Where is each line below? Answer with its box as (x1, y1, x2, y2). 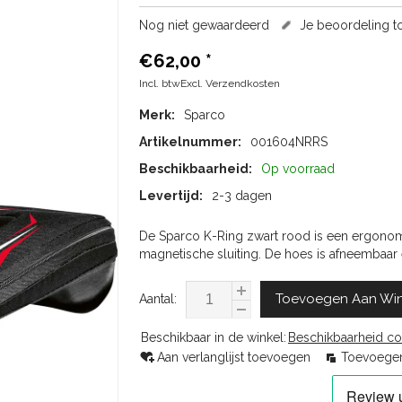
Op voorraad (261, 162, 335, 176)
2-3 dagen (212, 188, 272, 203)
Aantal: (139, 292, 177, 306)
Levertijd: (139, 188, 203, 203)
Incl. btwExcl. (139, 77, 205, 90)
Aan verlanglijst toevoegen (157, 350, 314, 364)
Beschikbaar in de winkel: (141, 330, 286, 345)
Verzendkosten (205, 77, 280, 90)
